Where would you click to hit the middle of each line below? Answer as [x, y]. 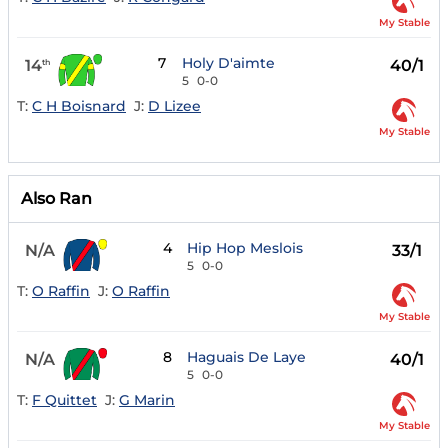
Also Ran [56, 199]
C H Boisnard [79, 105]
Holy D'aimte [229, 63]
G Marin [147, 399]
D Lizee [174, 105]
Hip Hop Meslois [245, 248]
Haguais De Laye [247, 357]
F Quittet [64, 399]
